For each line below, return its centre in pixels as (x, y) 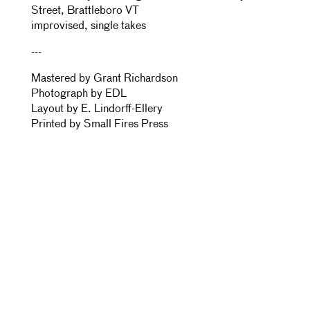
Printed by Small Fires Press (100, 125)
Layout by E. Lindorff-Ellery (97, 109)
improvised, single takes (89, 26)
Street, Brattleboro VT (85, 11)
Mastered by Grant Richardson (104, 79)
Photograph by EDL (79, 94)
